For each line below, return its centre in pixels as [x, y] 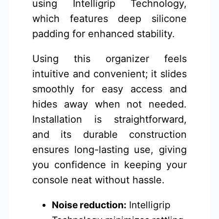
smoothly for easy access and [109, 89]
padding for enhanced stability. [104, 34]
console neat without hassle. [99, 180]
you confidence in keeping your [109, 165]
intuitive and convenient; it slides [109, 74]
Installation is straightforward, [109, 120]
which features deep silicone [109, 19]
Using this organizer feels [109, 59]
